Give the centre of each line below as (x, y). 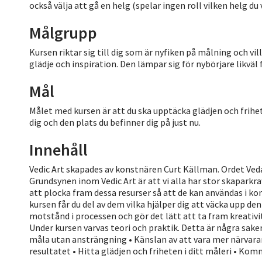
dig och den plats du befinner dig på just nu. (115, 122)
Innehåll (58, 149)
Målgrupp (63, 32)
